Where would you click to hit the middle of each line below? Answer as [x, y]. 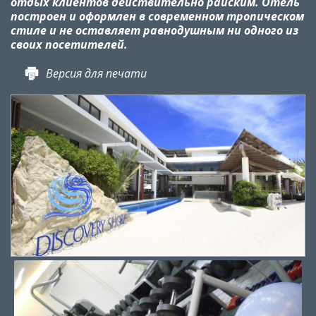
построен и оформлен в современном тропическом [157, 16]
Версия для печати [96, 73]
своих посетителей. [69, 44]
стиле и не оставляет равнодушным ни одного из [154, 30]
